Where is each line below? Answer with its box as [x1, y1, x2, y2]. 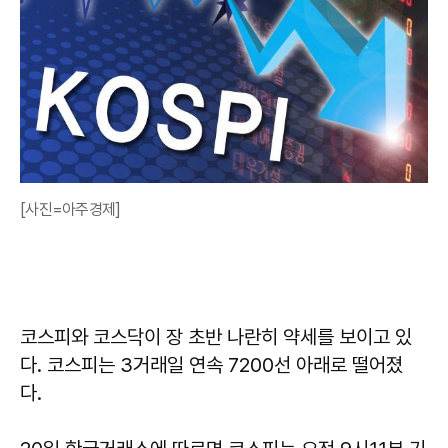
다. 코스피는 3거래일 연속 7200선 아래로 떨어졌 [20, 352, 403, 377]
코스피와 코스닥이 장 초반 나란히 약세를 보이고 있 [20, 324, 412, 349]
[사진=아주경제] [20, 199, 121, 219]
